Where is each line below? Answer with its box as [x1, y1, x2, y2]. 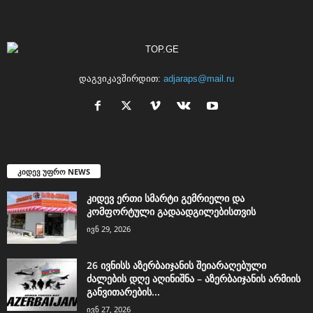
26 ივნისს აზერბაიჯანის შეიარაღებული [87, 258, 266, 272]
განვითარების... [87, 284, 160, 298]
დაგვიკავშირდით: [79, 73, 163, 84]
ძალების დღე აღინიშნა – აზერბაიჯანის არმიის [87, 271, 300, 285]
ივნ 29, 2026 [87, 223, 131, 234]
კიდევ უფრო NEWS [17, 166, 90, 177]
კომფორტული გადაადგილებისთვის [87, 204, 256, 218]
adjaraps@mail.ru [163, 73, 234, 84]
